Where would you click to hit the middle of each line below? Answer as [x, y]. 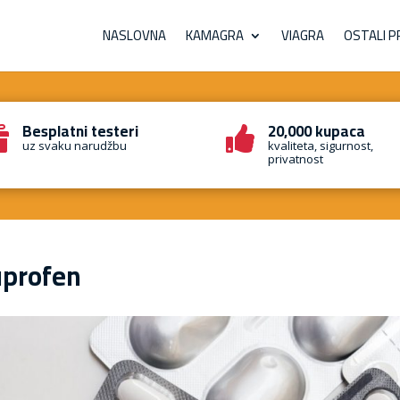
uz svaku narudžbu [75, 146]
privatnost [295, 159]
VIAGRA [303, 35]
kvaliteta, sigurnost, [320, 146]
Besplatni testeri [81, 131]
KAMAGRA [215, 35]
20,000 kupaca [316, 131]
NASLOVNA [134, 35]
